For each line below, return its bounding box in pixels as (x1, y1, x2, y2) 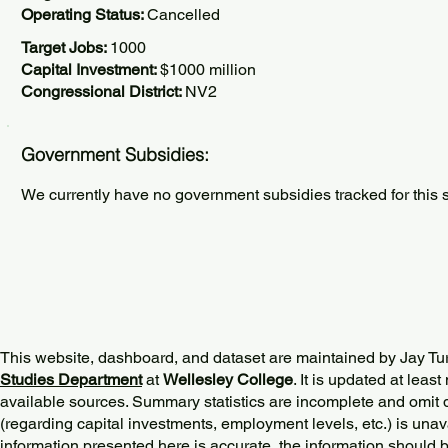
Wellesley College (163, 370, 293, 389)
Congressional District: (21, 82, 185, 101)
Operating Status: (21, 5, 147, 24)
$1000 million (160, 60, 256, 79)
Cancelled (147, 5, 220, 24)
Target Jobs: (21, 38, 110, 57)
